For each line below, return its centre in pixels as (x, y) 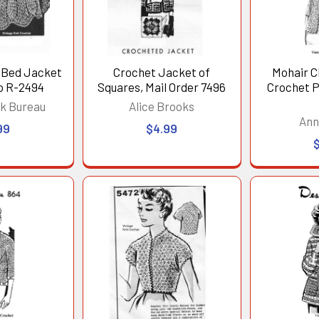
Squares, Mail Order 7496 (162, 87)
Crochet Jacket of (162, 72)
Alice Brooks (162, 106)
